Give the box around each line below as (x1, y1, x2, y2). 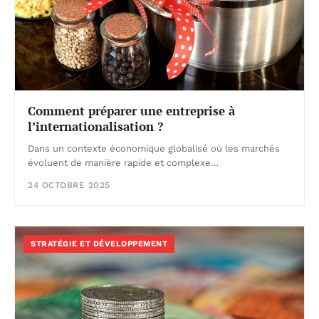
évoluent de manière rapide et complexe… (28, 157, 219, 169)
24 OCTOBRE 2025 (28, 180, 110, 191)
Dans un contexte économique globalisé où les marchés (28, 143, 280, 155)
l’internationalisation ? (28, 118, 163, 135)
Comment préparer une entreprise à (28, 103, 235, 120)
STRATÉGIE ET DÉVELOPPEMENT (31, 239, 167, 249)
